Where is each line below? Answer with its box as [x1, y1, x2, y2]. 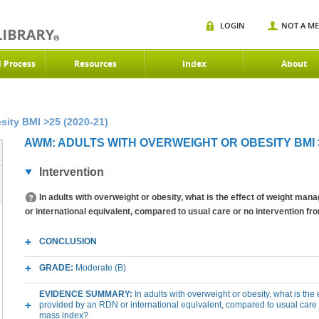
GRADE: [39, 263, 75, 273]
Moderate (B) [75, 263, 126, 273]
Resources [74, 58, 117, 70]
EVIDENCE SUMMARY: [39, 289, 135, 299]
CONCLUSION [39, 236, 97, 246]
